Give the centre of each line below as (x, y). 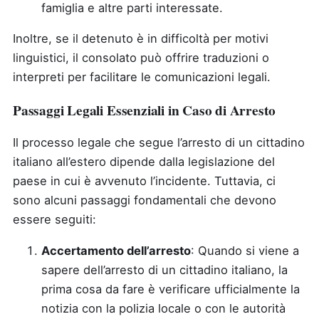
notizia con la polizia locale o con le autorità (163, 308)
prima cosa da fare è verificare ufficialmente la (171, 289)
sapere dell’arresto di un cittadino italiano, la (164, 270)
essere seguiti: (54, 219)
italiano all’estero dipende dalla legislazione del (144, 162)
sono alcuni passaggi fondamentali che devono (145, 200)
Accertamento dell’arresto (116, 250)
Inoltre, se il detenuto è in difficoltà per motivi (141, 38)
